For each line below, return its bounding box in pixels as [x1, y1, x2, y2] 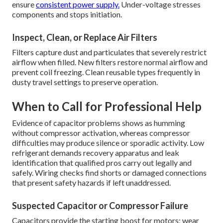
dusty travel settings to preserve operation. [12, 77, 158, 87]
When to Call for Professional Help [12, 99, 202, 114]
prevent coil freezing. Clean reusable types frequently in [12, 67, 200, 77]
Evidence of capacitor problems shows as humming [12, 118, 185, 128]
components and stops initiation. [12, 9, 122, 19]
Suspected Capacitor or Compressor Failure [12, 200, 188, 212]
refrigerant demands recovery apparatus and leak [12, 148, 179, 158]
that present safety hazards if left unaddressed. [12, 178, 171, 188]
